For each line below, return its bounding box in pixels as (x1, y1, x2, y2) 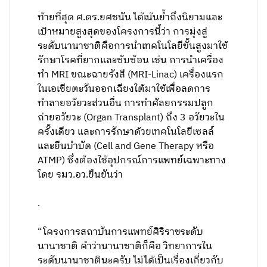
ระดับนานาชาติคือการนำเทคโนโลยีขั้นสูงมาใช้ (38, 38, 228, 54)
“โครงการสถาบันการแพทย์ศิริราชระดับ (38, 224, 204, 240)
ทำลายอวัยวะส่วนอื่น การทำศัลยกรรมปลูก (38, 95, 214, 111)
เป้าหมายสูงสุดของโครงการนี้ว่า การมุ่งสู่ (38, 24, 208, 40)
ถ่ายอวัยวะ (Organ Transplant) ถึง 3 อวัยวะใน (38, 110, 225, 126)
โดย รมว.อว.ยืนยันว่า (38, 167, 123, 183)
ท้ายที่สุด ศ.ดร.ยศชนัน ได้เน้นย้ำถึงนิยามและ (38, 10, 223, 26)
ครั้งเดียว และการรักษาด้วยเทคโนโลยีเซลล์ (38, 124, 215, 140)
